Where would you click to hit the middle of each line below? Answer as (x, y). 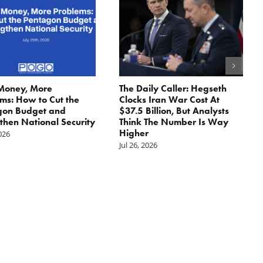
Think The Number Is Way (173, 122)
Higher (134, 133)
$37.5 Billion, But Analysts (174, 110)
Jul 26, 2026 (138, 145)
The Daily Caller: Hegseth (173, 88)
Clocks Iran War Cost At (169, 99)
